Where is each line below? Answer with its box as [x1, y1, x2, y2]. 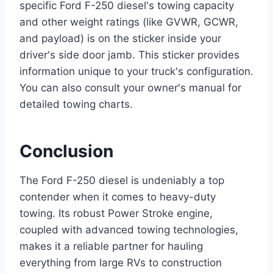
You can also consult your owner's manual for [19, 81, 241, 94]
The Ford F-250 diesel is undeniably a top [19, 174, 224, 186]
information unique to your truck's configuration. [19, 65, 253, 77]
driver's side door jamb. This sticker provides [19, 48, 239, 61]
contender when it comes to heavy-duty [19, 190, 216, 203]
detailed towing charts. [19, 97, 133, 110]
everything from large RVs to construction [19, 256, 222, 269]
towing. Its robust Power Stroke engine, [19, 207, 213, 219]
